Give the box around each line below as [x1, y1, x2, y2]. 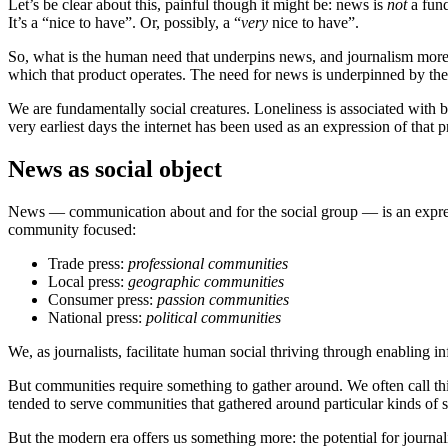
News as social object [8, 156, 222, 182]
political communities [146, 308, 281, 326]
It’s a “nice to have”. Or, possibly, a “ [8, 14, 241, 32]
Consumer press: [48, 290, 157, 308]
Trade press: [48, 254, 128, 272]
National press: [48, 308, 146, 326]
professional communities [128, 254, 288, 272]
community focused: [8, 220, 136, 238]
